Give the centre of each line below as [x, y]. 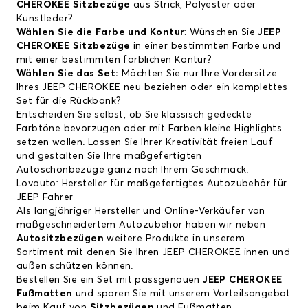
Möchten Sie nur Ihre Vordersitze [198, 74]
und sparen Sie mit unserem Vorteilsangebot [181, 294]
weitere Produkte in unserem [175, 239]
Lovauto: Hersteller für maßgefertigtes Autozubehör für [152, 184]
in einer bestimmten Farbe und [206, 46]
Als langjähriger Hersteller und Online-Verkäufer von [141, 211]
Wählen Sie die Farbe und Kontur [101, 33]
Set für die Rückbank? [69, 101]
